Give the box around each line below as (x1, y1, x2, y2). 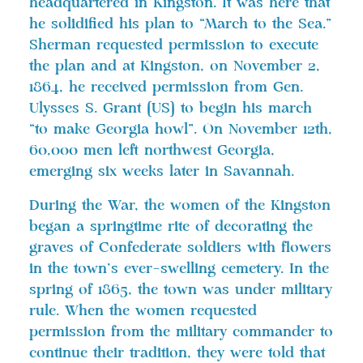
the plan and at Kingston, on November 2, (29, 58, 320, 74)
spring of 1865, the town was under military (29, 282, 332, 297)
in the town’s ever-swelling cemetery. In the (29, 261, 329, 276)
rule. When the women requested (29, 303, 257, 318)
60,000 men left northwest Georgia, (29, 143, 275, 158)
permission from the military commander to (29, 324, 333, 340)
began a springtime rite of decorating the (29, 219, 313, 234)
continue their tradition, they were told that (29, 345, 325, 361)
